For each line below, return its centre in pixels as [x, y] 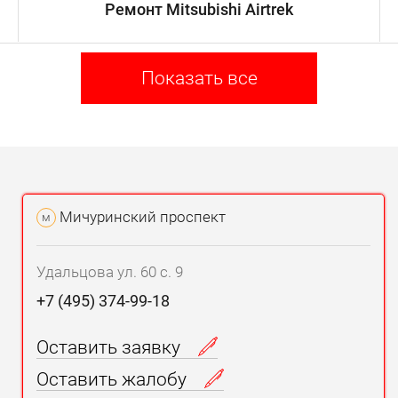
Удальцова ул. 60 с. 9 [110, 272]
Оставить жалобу [114, 380]
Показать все [199, 79]
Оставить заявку [111, 348]
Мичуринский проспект [141, 217]
